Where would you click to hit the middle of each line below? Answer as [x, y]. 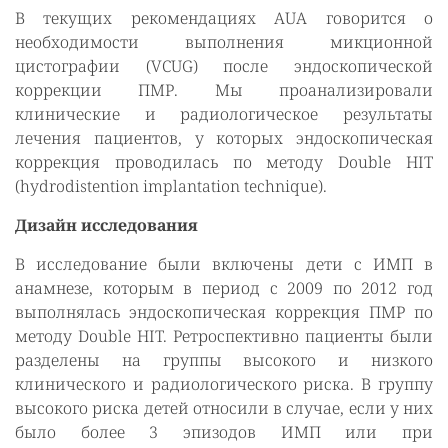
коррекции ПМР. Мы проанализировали [224, 90]
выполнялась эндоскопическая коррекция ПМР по [224, 312]
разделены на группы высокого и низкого [224, 360]
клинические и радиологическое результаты [224, 114]
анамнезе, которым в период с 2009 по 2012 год [224, 288]
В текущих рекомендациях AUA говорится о [224, 18]
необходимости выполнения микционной [224, 42]
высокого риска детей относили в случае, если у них [224, 408]
